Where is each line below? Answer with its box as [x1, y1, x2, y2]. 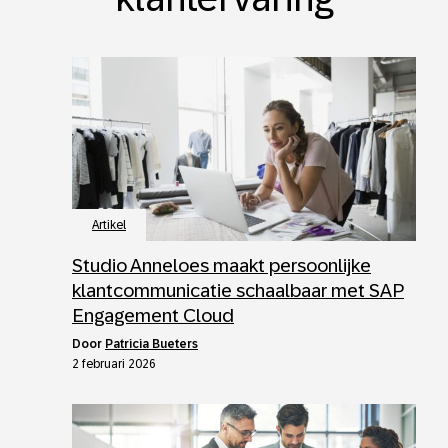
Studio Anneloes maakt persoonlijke [72, 255, 371, 277]
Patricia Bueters [105, 337, 198, 352]
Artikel [92, 218, 126, 233]
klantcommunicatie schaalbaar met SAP [72, 280, 404, 302]
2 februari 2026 [72, 357, 156, 372]
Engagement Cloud [72, 305, 234, 327]
